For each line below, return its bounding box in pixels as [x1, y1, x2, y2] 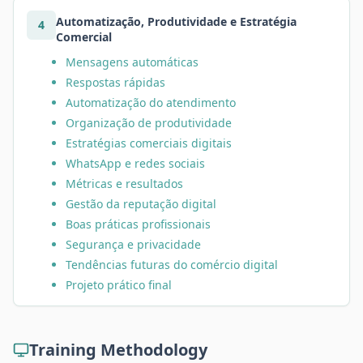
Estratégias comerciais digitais [66, 135, 232, 151]
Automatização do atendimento [66, 95, 236, 110]
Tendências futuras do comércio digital [66, 257, 278, 272]
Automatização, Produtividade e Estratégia [56, 14, 297, 29]
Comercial [56, 29, 112, 45]
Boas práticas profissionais [66, 216, 211, 232]
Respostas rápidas [66, 75, 165, 90]
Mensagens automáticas [66, 54, 199, 70]
